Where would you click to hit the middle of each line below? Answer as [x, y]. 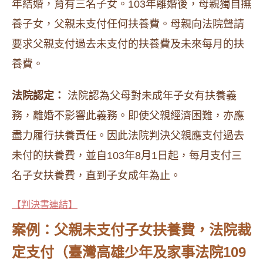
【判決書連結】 [45, 205]
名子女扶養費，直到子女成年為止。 [96, 176]
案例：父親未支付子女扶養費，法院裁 [131, 230]
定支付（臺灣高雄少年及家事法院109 [129, 252]
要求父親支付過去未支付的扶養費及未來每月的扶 [128, 44]
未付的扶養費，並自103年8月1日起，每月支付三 [127, 156]
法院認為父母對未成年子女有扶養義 [151, 96]
